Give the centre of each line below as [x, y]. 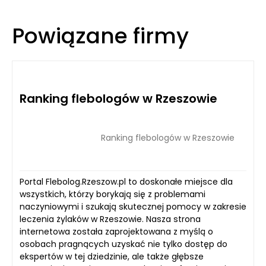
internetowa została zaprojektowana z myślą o [116, 232]
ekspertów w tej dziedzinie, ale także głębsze [112, 256]
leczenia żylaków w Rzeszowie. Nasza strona [110, 219]
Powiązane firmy [100, 36]
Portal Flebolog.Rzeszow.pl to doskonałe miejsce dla [126, 182]
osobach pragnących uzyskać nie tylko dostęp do [123, 244]
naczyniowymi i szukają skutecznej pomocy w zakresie [133, 207]
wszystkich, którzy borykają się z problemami [113, 194]
